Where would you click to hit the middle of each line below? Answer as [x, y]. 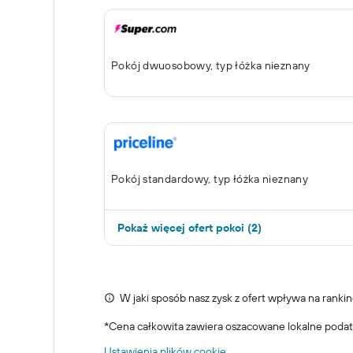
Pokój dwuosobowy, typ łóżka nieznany [211, 65]
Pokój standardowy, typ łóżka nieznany [210, 179]
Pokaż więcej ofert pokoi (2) [190, 228]
